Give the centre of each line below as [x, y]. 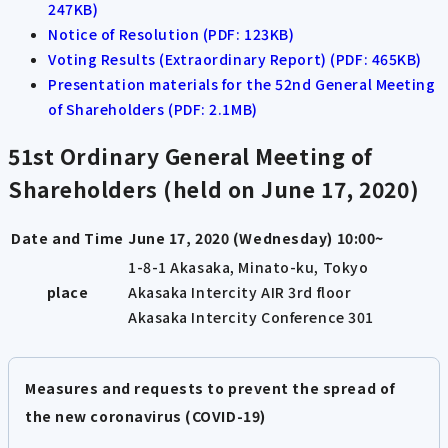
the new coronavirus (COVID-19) [145, 416]
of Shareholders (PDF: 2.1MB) [153, 109]
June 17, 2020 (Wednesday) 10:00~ [256, 238]
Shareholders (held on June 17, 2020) [214, 188]
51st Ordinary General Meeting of [190, 155]
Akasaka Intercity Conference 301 [251, 317]
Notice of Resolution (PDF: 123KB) [171, 34]
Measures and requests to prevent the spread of [210, 388]
